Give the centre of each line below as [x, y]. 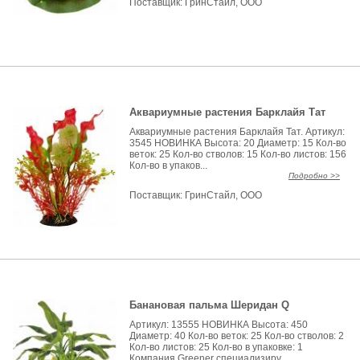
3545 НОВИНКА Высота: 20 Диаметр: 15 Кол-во [238, 143]
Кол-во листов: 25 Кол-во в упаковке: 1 [217, 347]
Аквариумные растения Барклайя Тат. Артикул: [237, 132]
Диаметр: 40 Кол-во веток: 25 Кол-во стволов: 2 [237, 336]
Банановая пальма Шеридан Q [210, 305]
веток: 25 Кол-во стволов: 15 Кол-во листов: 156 [238, 154]
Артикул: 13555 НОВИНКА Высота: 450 [219, 325]
